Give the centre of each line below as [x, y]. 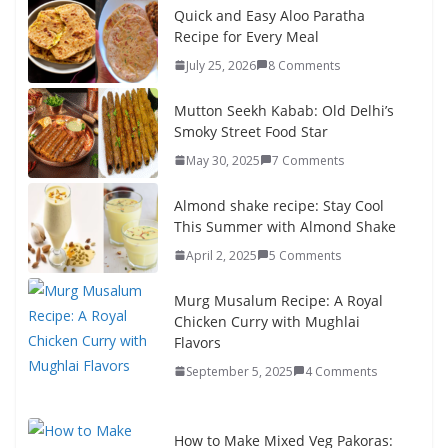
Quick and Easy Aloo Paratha [269, 15]
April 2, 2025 [221, 255]
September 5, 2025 [239, 371]
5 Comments [305, 255]
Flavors [197, 342]
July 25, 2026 [221, 65]
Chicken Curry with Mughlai [267, 321]
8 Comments [304, 65]
